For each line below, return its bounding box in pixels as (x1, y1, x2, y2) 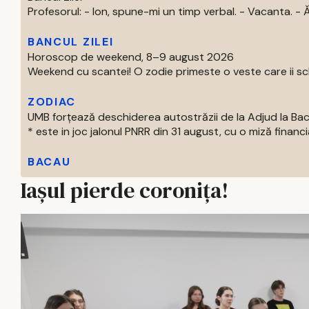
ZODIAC (28, 94, 77, 109)
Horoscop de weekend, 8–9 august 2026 (28, 50, 234, 64)
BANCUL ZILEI (28, 34, 114, 49)
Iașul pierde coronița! (21, 175, 228, 206)
